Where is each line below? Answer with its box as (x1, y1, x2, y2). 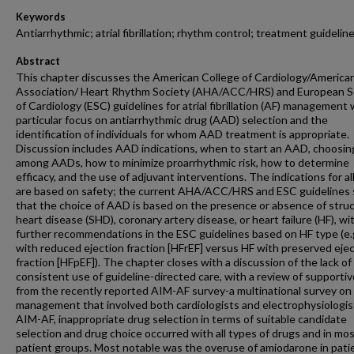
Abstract (16, 55, 60, 67)
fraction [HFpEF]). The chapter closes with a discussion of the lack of (16, 255, 352, 269)
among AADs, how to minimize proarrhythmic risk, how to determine (16, 156, 349, 169)
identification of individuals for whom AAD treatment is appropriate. (16, 127, 349, 141)
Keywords (16, 10, 66, 23)
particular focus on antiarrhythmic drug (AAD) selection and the (16, 113, 328, 126)
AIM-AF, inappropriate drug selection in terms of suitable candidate (16, 312, 347, 326)
